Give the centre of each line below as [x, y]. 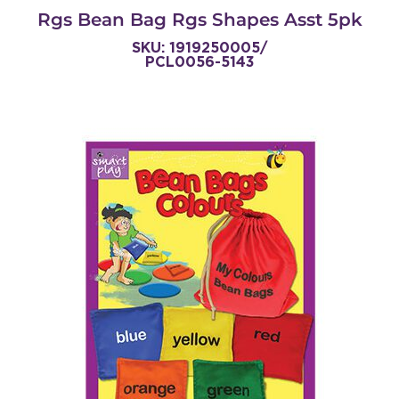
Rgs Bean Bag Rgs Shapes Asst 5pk [199, 20]
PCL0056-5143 [199, 62]
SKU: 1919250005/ [199, 48]
